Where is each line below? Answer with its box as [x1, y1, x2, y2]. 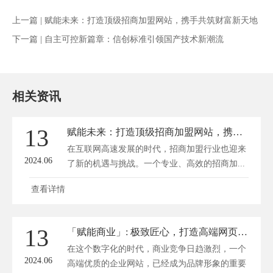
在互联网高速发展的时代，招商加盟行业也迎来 [67, 144, 246, 154]
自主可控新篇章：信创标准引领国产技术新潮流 [44, 35, 224, 44]
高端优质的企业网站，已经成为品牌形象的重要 [67, 258, 246, 268]
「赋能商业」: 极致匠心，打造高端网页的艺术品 [238, 226, 247, 237]
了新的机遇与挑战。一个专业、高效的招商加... [67, 159, 245, 169]
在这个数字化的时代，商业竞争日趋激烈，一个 [67, 244, 246, 253]
